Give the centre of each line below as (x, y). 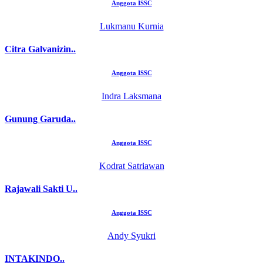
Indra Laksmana (131, 96)
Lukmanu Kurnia (131, 26)
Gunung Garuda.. (40, 119)
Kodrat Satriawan (131, 166)
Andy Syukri (131, 236)
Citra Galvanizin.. (40, 49)
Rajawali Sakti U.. (41, 189)
